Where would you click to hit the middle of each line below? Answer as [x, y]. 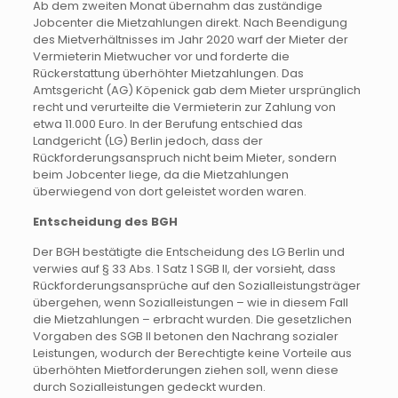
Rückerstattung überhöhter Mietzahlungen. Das [168, 73]
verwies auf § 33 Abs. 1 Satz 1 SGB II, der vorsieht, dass [184, 268]
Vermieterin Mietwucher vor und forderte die [161, 56]
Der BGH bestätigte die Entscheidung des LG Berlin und [188, 251]
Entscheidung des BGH [105, 221]
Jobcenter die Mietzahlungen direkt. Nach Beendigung [190, 22]
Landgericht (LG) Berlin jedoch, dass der [147, 140]
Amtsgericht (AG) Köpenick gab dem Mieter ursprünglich [196, 90]
